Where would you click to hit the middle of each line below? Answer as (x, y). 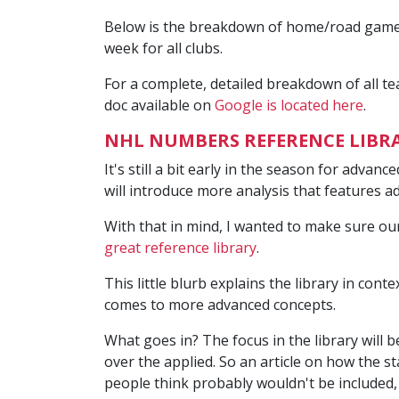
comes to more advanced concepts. (220, 304)
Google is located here (289, 105)
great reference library (180, 247)
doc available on (159, 105)
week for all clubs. (163, 48)
